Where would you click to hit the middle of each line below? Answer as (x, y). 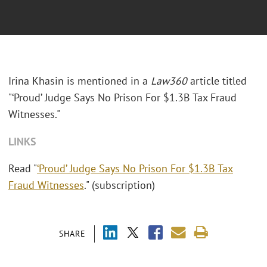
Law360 (169, 81)
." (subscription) (119, 185)
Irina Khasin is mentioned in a (80, 81)
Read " (23, 169)
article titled (217, 81)
